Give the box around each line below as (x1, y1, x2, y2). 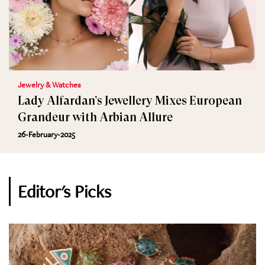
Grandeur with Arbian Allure (72, 111, 173, 124)
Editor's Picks (18, 180, 111, 203)
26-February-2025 (18, 129, 75, 140)
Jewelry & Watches (18, 79, 81, 90)
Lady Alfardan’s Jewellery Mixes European (18, 94, 242, 108)
